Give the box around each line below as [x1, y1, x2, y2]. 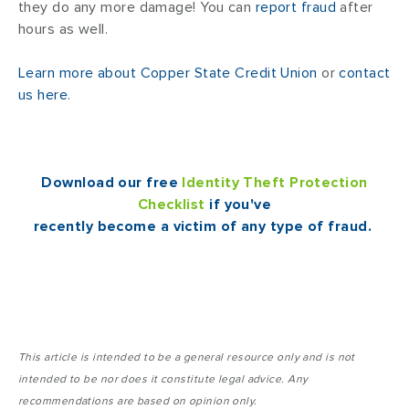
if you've [204, 194, 272, 214]
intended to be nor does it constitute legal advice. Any [18, 372, 309, 386]
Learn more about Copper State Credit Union [18, 63, 318, 82]
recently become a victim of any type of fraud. [33, 216, 376, 236]
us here [18, 85, 68, 104]
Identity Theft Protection [182, 173, 368, 192]
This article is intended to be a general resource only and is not [18, 350, 355, 364]
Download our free [41, 173, 183, 192]
